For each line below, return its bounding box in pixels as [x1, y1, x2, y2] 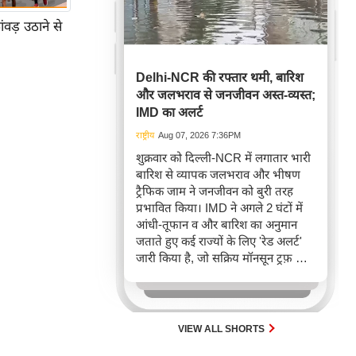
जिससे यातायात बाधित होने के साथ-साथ [136, 284, 312, 299]
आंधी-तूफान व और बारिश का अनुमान [136, 218, 297, 232]
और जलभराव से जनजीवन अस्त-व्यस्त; [136, 88, 315, 103]
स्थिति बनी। [136, 318, 187, 332]
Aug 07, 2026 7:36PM [158, 130, 241, 141]
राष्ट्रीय [136, 130, 154, 141]
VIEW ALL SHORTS [178, 323, 267, 335]
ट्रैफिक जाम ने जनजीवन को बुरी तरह [136, 184, 293, 199]
